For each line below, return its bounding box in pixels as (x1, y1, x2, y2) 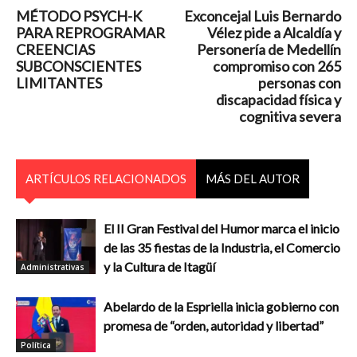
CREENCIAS (16, 41, 95, 59)
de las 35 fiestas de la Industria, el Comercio (104, 240, 340, 256)
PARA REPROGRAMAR (16, 24, 165, 42)
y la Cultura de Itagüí (104, 259, 215, 275)
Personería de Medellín (197, 41, 341, 59)
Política (21, 339, 51, 351)
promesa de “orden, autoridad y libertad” (104, 318, 324, 334)
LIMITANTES (16, 74, 102, 92)
